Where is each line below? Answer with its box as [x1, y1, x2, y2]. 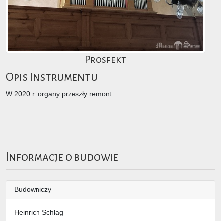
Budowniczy [14, 185, 51, 194]
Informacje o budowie [6, 150, 118, 163]
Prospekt [85, 54, 126, 65]
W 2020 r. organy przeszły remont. [6, 89, 113, 98]
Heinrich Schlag [14, 208, 63, 217]
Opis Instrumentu [6, 71, 98, 83]
